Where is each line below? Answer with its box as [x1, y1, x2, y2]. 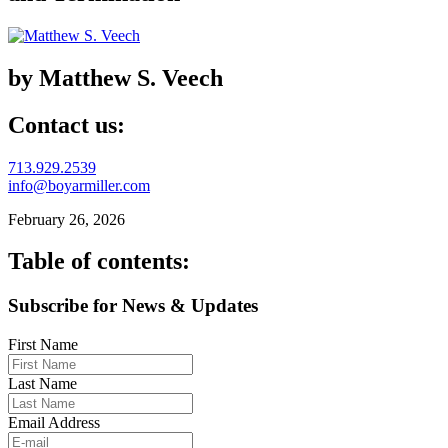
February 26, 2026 [8, 210, 125, 228]
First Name [8, 336, 78, 354]
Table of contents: [8, 248, 190, 275]
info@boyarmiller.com [8, 176, 150, 194]
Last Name [8, 375, 77, 393]
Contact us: [8, 111, 125, 138]
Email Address [8, 414, 100, 432]
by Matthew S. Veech [8, 64, 223, 91]
